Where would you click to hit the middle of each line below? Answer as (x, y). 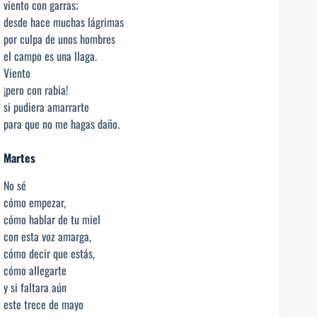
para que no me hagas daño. (62, 124)
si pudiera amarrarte (46, 107)
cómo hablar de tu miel (52, 219)
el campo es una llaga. (50, 56)
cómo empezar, (35, 202)
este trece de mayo (44, 304)
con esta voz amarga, (47, 236)
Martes (19, 158)
